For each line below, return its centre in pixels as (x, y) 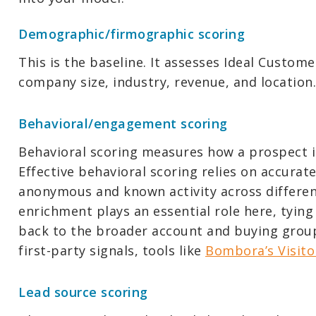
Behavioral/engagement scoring (123, 123)
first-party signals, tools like (112, 250)
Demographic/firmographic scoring (132, 34)
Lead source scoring (83, 292)
